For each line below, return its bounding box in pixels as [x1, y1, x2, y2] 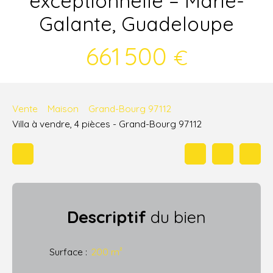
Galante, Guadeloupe [39, 11, 234, 36]
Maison [48, 102, 79, 115]
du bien [146, 206, 206, 227]
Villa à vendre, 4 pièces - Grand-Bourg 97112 [12, 117, 202, 130]
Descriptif [67, 206, 146, 227]
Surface [49, 245, 83, 258]
